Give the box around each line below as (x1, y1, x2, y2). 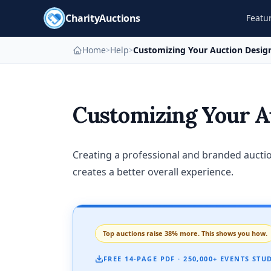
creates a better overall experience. (73, 165, 233, 178)
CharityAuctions (65, 11, 140, 25)
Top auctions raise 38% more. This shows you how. (103, 229, 267, 238)
